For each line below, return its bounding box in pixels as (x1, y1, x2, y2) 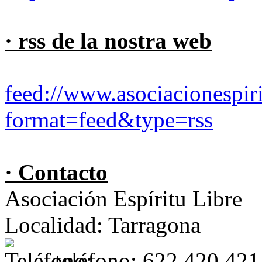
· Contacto (5, 159, 108, 185)
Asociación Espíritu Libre (5, 185, 242, 211)
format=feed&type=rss (5, 106, 213, 132)
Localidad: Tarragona (5, 212, 201, 237)
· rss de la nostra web (5, 27, 212, 53)
